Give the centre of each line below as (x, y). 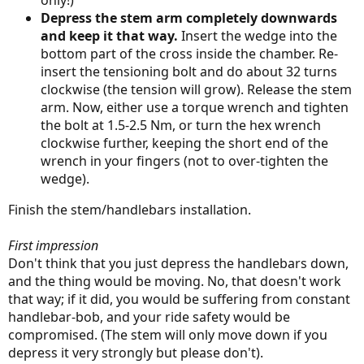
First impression (53, 246)
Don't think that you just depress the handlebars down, (178, 264)
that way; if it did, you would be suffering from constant (179, 299)
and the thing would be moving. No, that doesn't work (175, 282)
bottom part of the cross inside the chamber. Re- (189, 54)
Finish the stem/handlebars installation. (130, 210)
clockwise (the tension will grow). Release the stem (196, 90)
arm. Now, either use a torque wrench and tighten (195, 108)
